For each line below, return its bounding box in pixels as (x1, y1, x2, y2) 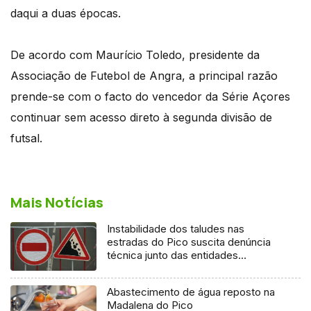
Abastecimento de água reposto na (107, 285, 276, 299)
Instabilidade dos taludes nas (107, 221, 245, 235)
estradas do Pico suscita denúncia (107, 235, 271, 249)
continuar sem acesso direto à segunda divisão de (10, 110, 272, 124)
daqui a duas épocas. (10, 6, 121, 20)
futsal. (10, 131, 42, 145)
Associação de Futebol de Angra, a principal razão (10, 68, 278, 83)
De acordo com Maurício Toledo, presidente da (10, 47, 260, 62)
